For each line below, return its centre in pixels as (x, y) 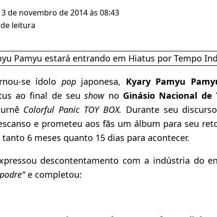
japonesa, (98, 81)
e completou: (54, 174)
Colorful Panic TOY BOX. (72, 109)
